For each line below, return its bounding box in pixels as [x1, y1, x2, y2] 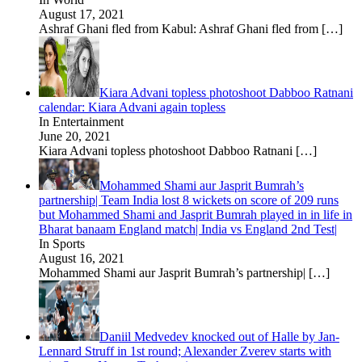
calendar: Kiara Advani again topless [39, 99, 225, 114]
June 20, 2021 [39, 128, 111, 143]
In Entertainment [39, 114, 124, 128]
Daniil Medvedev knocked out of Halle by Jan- [99, 329, 339, 343]
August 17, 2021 [39, 6, 124, 21]
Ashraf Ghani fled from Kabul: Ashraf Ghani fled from [39, 21, 322, 36]
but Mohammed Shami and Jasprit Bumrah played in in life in [39, 207, 352, 221]
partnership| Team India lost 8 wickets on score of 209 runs [39, 192, 339, 207]
